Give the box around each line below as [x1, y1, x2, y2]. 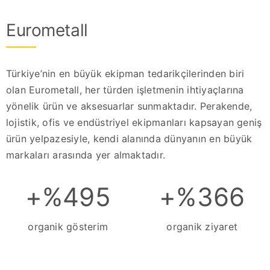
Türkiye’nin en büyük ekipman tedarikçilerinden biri [5, 67, 245, 80]
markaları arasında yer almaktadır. [5, 149, 166, 162]
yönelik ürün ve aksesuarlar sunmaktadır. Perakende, [5, 100, 253, 113]
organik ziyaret [166, 221, 238, 233]
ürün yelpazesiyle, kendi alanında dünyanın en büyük [5, 133, 253, 145]
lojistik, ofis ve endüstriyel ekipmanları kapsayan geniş [5, 116, 262, 129]
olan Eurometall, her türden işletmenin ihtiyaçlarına [5, 84, 244, 96]
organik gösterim [28, 221, 108, 233]
